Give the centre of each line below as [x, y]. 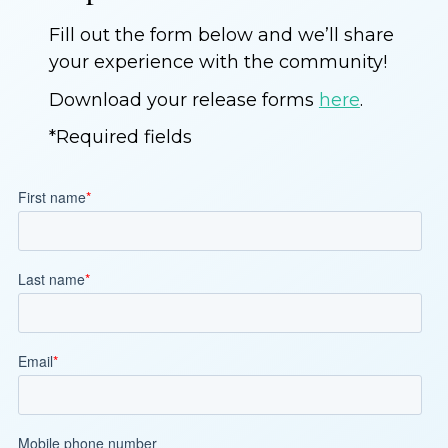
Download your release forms [183, 99]
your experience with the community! [217, 61]
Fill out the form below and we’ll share [221, 34]
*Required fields [120, 137]
